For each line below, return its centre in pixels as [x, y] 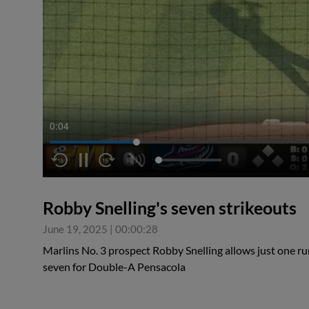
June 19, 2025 [75, 229]
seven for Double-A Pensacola [114, 267]
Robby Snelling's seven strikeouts [170, 208]
